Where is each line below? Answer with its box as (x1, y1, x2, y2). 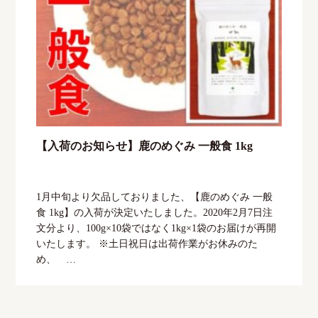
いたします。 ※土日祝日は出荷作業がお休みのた (35, 238, 258, 249)
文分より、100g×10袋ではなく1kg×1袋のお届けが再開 (35, 222, 276, 234)
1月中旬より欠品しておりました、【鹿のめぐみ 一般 (35, 191, 273, 202)
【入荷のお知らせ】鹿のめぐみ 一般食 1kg (35, 139, 253, 152)
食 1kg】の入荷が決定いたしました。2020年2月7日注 (35, 207, 273, 218)
